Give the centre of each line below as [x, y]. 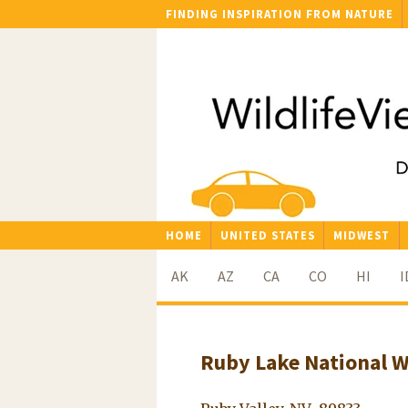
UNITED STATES [267, 235]
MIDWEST [361, 235]
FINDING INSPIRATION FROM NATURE [279, 14]
